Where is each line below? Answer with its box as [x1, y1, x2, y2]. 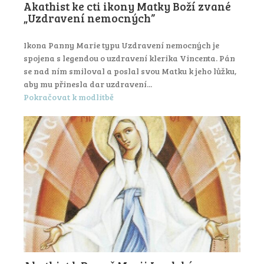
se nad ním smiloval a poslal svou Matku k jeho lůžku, [24, 65, 236, 77]
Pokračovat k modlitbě [24, 91, 114, 103]
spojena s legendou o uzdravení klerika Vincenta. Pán [24, 52, 235, 64]
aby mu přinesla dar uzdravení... [24, 78, 152, 90]
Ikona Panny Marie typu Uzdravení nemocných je [24, 39, 219, 51]
